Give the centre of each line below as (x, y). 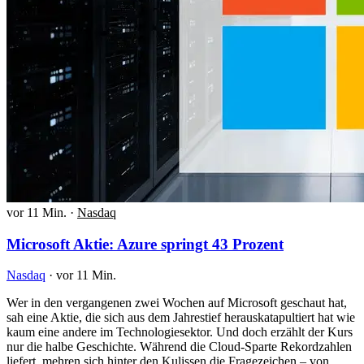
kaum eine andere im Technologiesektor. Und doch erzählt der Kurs (180, 332)
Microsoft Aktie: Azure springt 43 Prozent (145, 244)
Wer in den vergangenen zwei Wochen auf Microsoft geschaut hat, (177, 303)
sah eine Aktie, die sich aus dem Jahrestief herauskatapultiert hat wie (181, 318)
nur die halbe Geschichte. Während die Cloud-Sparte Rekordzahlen (179, 347)
